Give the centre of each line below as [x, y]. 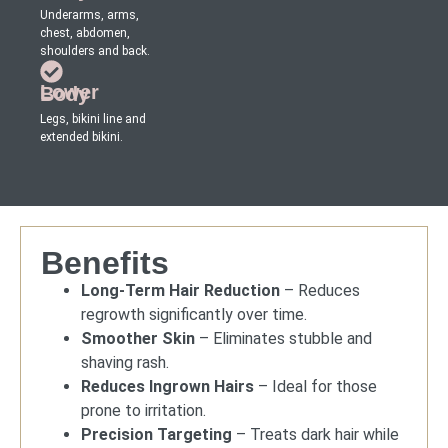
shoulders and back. [95, 50]
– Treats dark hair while [315, 434]
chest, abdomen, [85, 32]
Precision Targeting [156, 434]
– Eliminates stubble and [283, 338]
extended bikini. [81, 136]
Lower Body [70, 93]
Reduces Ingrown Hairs [167, 386]
